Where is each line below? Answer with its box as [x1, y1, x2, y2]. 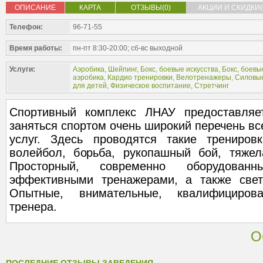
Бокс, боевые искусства [140, 65, 218, 73]
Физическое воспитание [110, 82, 191, 90]
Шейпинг [108, 65, 137, 73]
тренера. [9, 200, 57, 213]
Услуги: [9, 65, 35, 73]
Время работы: [9, 44, 62, 52]
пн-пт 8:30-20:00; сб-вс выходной [73, 44, 183, 52]
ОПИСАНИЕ [15, 4, 56, 12]
